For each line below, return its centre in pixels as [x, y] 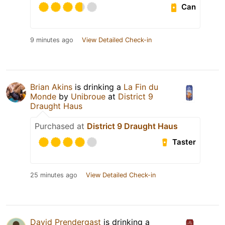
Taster [184, 142]
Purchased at [61, 126]
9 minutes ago [52, 40]
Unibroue [88, 96]
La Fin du [141, 87]
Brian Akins [51, 87]
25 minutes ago [54, 175]
